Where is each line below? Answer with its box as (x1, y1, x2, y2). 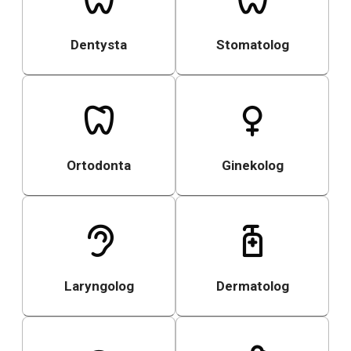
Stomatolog (215, 37, 289, 53)
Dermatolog (215, 278, 289, 295)
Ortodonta (67, 157, 131, 174)
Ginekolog (221, 157, 284, 174)
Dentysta (71, 37, 127, 53)
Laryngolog (63, 278, 134, 295)
